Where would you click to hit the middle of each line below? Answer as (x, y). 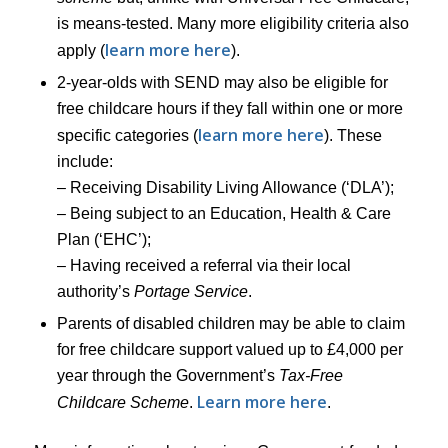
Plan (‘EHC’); (103, 239)
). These (352, 135)
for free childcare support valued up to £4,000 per (229, 349)
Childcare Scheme (122, 402)
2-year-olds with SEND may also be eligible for (222, 82)
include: (84, 161)
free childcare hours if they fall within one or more (229, 108)
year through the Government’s (167, 375)
